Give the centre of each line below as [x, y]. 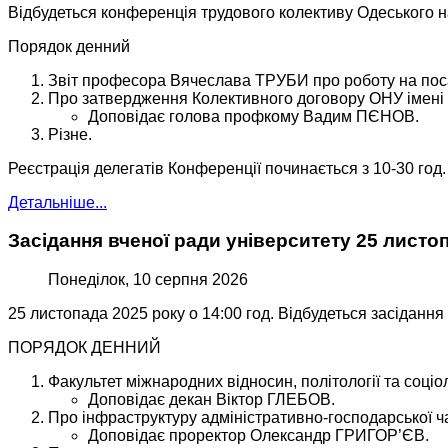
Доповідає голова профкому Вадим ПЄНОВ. [253, 116]
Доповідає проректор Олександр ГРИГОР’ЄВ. [258, 436]
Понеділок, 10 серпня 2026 [148, 280]
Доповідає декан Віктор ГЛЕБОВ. [211, 400]
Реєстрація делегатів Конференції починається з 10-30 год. [227, 168]
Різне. [70, 134]
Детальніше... [57, 202]
